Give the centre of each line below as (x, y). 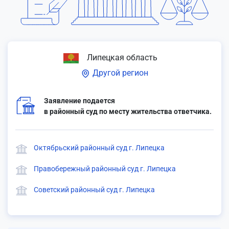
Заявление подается (79, 101)
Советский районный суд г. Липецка (94, 189)
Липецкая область (121, 58)
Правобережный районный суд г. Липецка (105, 168)
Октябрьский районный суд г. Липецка (99, 148)
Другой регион (119, 73)
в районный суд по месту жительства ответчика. (128, 111)
